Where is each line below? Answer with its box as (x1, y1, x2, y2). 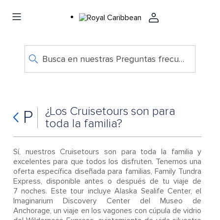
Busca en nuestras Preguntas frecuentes (178, 54, 184, 64)
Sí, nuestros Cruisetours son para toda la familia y (13, 147, 202, 157)
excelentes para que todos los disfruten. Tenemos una (13, 157, 202, 166)
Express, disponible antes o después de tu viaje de (13, 176, 202, 186)
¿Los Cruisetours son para (45, 104, 175, 118)
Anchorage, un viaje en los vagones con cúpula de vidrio (13, 206, 202, 216)
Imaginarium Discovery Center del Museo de (13, 196, 202, 206)
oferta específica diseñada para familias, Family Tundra (13, 166, 202, 176)
